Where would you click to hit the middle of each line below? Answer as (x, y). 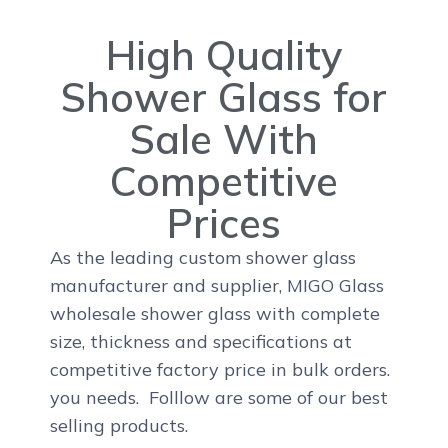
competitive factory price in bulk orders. (220, 369)
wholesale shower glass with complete (215, 313)
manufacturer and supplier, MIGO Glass (217, 285)
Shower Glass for (224, 96)
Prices (224, 222)
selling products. (119, 425)
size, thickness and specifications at (201, 341)
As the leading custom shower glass (203, 257)
